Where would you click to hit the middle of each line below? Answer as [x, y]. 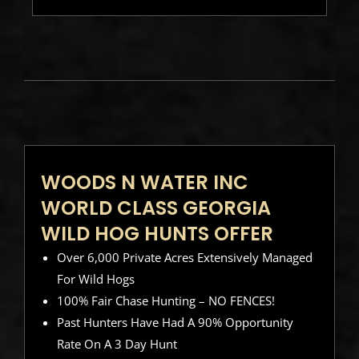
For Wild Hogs [95, 279]
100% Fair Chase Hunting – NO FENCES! [165, 301]
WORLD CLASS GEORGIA [155, 208]
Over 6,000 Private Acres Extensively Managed [184, 258]
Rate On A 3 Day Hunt [117, 344]
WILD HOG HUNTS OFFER [157, 234]
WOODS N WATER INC [144, 183]
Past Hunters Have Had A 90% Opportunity [175, 323]
